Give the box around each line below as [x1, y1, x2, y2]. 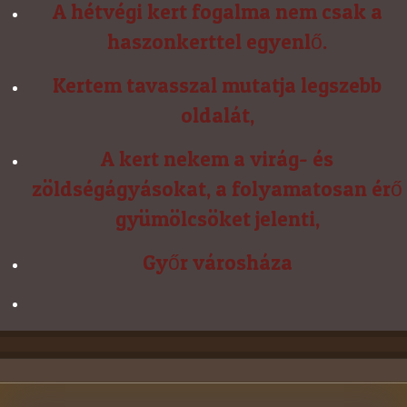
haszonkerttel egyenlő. [107, 28, 327, 55]
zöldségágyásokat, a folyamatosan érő [32, 175, 402, 202]
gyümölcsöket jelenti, [114, 205, 320, 232]
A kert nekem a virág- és [101, 145, 333, 172]
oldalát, [180, 102, 254, 128]
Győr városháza [142, 249, 293, 275]
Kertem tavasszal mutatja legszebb [53, 72, 382, 98]
